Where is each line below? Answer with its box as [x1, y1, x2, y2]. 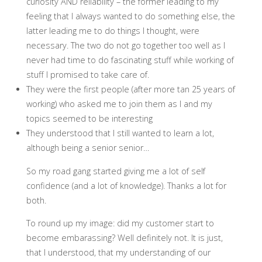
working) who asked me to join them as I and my [26, 98, 212, 110]
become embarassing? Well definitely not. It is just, [26, 232, 223, 243]
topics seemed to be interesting [26, 113, 153, 125]
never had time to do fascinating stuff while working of [26, 54, 234, 66]
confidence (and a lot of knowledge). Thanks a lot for [26, 180, 226, 191]
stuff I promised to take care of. [26, 69, 149, 81]
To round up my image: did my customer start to [26, 217, 214, 229]
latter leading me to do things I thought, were [26, 25, 199, 37]
